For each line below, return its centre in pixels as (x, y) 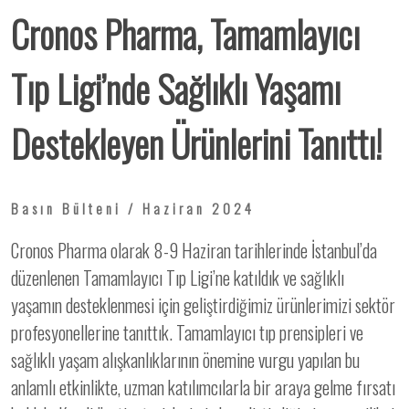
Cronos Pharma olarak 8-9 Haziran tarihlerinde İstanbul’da (194, 250)
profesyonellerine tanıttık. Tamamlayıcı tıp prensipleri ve (187, 332)
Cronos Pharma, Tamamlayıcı (185, 34)
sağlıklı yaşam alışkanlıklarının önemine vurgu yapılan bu (185, 360)
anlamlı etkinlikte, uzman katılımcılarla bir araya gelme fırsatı (203, 387)
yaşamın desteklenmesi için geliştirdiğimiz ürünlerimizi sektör (203, 305)
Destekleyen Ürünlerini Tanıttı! (196, 143)
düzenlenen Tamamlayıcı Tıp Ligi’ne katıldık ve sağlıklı (178, 278)
